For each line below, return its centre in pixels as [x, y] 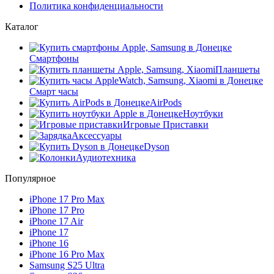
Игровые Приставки [166, 124]
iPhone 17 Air [56, 221]
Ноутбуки [203, 113]
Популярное [30, 178]
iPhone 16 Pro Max [67, 254]
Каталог [22, 26]
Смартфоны [54, 58]
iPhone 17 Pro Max [67, 199]
